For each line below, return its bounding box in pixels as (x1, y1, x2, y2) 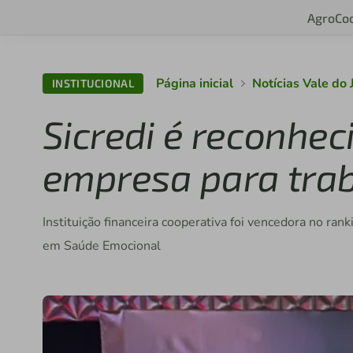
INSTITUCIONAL (51, 76, 135, 90)
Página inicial (156, 75, 234, 92)
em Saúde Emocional (42, 237, 161, 255)
